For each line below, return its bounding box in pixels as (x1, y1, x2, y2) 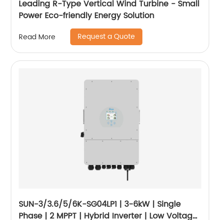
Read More (19, 31, 56, 43)
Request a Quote (78, 31, 136, 43)
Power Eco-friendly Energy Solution (19, 9, 155, 23)
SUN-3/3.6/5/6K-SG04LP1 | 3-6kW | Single (19, 198, 181, 211)
